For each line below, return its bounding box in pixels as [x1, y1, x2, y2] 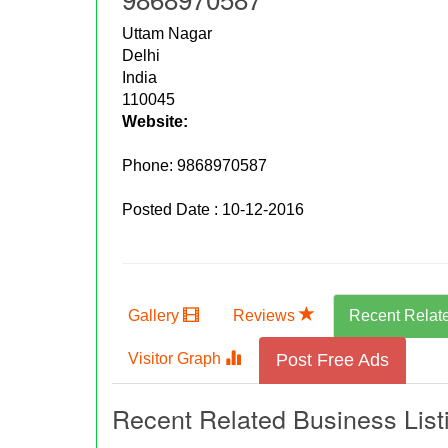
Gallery [128, 307, 184, 325]
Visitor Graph [128, 350, 226, 368]
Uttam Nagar [122, 25, 213, 43]
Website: [122, 113, 189, 131]
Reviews [233, 307, 300, 325]
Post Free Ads [276, 350, 390, 371]
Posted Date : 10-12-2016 [122, 201, 305, 219]
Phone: [122, 157, 178, 175]
